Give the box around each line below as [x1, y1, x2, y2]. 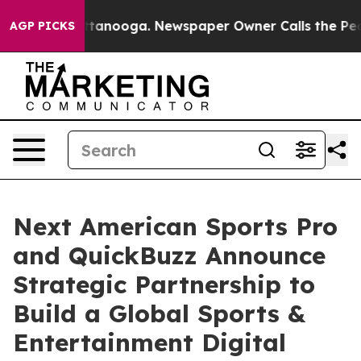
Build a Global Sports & [13, 298, 305, 329]
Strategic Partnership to [13, 269, 315, 300]
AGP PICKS [10, 19, 75, 33]
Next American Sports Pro [13, 211, 338, 242]
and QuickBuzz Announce [13, 240, 326, 271]
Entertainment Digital [13, 327, 286, 358]
